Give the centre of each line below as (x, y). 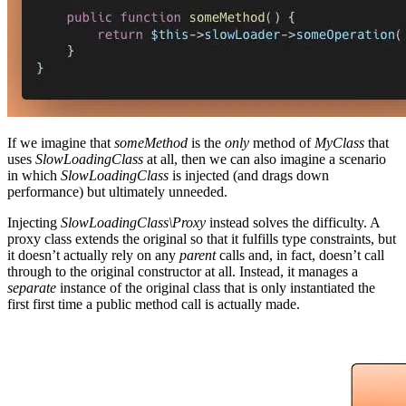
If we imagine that (61, 143)
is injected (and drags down (249, 175)
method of (284, 143)
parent (198, 255)
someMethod (151, 143)
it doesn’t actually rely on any (93, 255)
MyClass (339, 143)
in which (34, 175)
